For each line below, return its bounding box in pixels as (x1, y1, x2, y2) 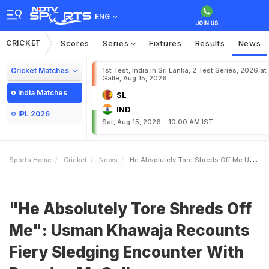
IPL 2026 (18, 109, 50, 118)
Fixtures (149, 38, 182, 48)
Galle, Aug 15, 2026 (102, 74, 167, 82)
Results (195, 38, 225, 48)
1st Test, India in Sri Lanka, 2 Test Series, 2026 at (102, 66, 267, 74)
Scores (60, 38, 90, 48)
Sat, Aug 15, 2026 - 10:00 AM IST (102, 118, 213, 126)
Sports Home (9, 156, 52, 164)
